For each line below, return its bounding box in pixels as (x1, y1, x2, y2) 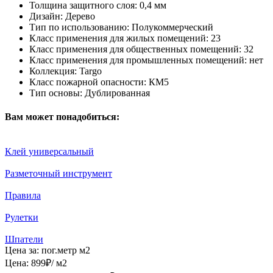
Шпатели (5, 234, 43, 245)
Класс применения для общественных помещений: (29, 43, 241, 54)
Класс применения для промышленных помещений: (29, 54, 247, 65)
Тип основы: (29, 87, 82, 98)
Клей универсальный (5, 146, 94, 157)
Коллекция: (29, 65, 77, 76)
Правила (5, 190, 41, 201)
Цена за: (5, 245, 39, 256)
